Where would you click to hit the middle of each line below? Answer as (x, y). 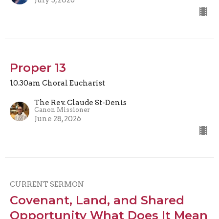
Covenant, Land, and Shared (97, 200)
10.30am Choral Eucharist (57, 83)
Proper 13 (38, 67)
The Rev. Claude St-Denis (80, 102)
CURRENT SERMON (47, 184)
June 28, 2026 (58, 119)
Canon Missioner (62, 109)
